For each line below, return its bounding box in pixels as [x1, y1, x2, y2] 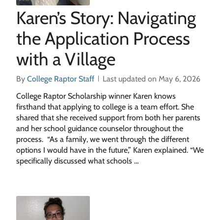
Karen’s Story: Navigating [16, 7, 196, 28]
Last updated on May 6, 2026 [102, 74, 200, 83]
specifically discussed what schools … [16, 156, 139, 165]
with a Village [16, 48, 115, 70]
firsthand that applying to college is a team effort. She [16, 102, 194, 111]
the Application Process [16, 27, 190, 49]
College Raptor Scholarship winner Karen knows [16, 91, 176, 101]
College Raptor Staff [27, 74, 94, 83]
